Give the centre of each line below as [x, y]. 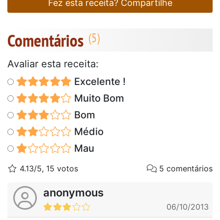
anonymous [73, 193]
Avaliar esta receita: [53, 64]
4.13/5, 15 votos [48, 169]
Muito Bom [98, 98]
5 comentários [185, 169]
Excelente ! [98, 82]
